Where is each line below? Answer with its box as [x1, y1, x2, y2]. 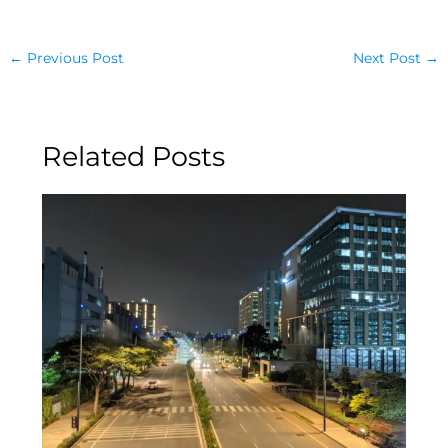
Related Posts [41, 140, 225, 174]
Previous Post [23, 49, 125, 66]
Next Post [352, 49, 425, 66]
